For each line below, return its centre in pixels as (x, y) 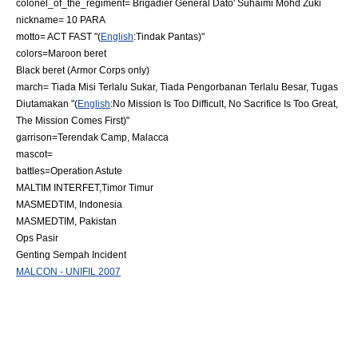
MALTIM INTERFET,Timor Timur (85, 187)
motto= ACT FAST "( (58, 36)
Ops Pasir (37, 238)
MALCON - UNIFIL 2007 (68, 271)
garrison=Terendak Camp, (74, 137)
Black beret (40, 70)
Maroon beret (77, 53)
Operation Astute (86, 171)
